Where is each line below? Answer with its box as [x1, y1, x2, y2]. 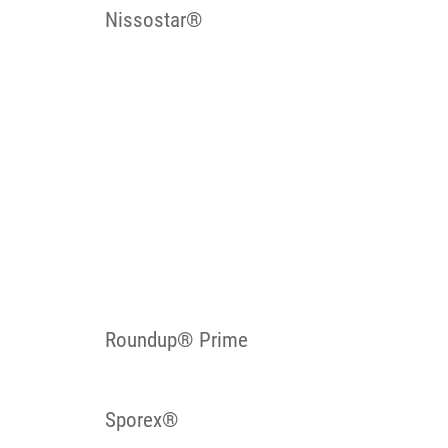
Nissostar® [104, 7, 203, 33]
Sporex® [104, 407, 179, 433]
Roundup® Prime [104, 327, 248, 353]
